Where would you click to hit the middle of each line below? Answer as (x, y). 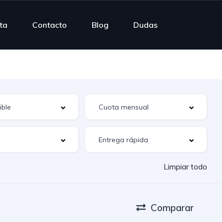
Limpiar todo (185, 166)
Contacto (50, 25)
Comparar (172, 207)
